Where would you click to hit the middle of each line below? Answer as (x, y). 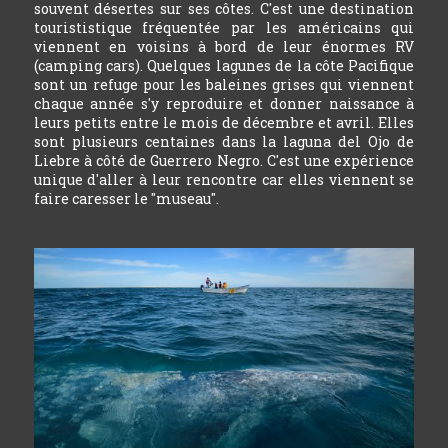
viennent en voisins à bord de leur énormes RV (224, 46)
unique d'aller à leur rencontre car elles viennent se (224, 179)
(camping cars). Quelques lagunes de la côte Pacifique (224, 65)
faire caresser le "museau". (127, 198)
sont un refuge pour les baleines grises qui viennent (224, 84)
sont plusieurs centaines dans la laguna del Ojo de (224, 141)
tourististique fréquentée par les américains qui (224, 27)
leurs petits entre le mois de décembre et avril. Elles (224, 122)
